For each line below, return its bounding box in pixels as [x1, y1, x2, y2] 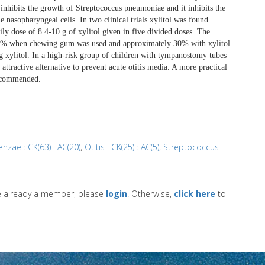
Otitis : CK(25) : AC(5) [85, 141, 159, 153]
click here [174, 188, 215, 199]
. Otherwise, [127, 188, 174, 199]
